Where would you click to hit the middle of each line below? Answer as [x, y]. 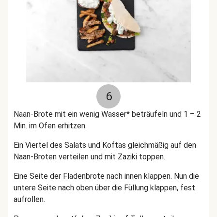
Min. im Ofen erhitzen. [51, 126]
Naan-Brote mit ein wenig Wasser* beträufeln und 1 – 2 [107, 114]
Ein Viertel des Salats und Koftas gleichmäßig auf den [105, 145]
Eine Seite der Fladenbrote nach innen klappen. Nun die [106, 176]
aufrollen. [29, 199]
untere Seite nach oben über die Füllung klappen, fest [104, 188]
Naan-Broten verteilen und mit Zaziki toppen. [89, 157]
